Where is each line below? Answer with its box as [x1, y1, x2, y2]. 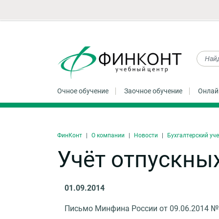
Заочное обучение [124, 87, 182, 95]
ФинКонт [57, 131, 82, 139]
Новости [134, 131, 158, 139]
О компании [91, 131, 125, 139]
